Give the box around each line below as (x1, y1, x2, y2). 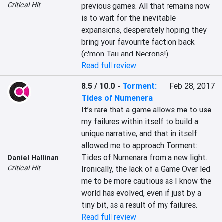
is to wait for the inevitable (81, 13, 176, 23)
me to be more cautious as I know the (81, 176, 212, 186)
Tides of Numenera (81, 93, 153, 103)
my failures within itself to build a (81, 116, 199, 126)
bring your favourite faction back (81, 37, 195, 47)
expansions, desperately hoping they (81, 25, 207, 35)
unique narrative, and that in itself (81, 128, 198, 138)
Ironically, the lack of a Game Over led (81, 164, 211, 174)
